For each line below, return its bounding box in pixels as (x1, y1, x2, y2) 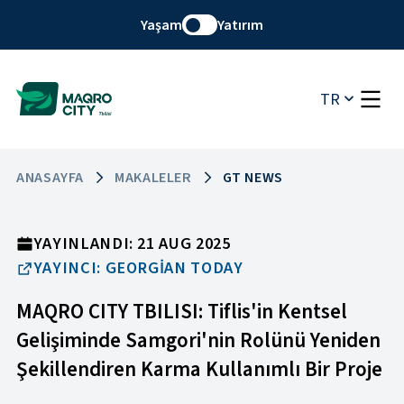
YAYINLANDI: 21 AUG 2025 (32, 232, 231, 256)
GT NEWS (222, 168, 283, 188)
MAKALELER (115, 168, 192, 188)
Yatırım (217, 14, 264, 35)
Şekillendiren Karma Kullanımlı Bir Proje (16, 353, 383, 384)
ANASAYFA (16, 168, 84, 188)
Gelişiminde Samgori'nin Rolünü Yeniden (16, 325, 381, 355)
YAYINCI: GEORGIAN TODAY (32, 256, 243, 280)
